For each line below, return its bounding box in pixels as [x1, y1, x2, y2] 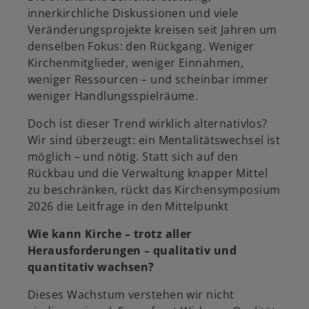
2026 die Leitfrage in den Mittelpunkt [28, 199, 229, 214]
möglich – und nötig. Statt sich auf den [28, 149, 239, 164]
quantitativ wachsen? [28, 259, 154, 275]
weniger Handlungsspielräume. [28, 88, 199, 103]
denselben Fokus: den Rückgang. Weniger [28, 39, 255, 54]
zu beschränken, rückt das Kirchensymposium [28, 182, 281, 197]
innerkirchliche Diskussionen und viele [28, 6, 239, 21]
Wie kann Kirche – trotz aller [28, 226, 192, 241]
